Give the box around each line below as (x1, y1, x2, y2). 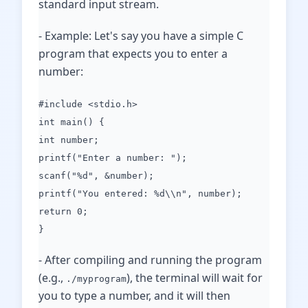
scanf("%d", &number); (38, 170, 154, 181)
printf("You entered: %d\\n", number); (38, 188, 242, 199)
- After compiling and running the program (38, 252, 262, 267)
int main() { (38, 117, 104, 127)
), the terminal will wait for (126, 270, 263, 285)
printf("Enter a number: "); (38, 153, 187, 163)
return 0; (38, 206, 88, 217)
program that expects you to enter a (38, 46, 228, 61)
